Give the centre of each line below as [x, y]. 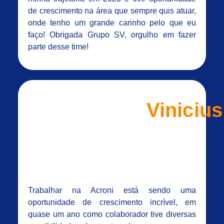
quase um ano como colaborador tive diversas [112, 214]
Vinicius [184, 110]
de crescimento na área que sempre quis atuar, [112, 10]
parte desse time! [58, 46]
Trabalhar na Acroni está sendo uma [112, 190]
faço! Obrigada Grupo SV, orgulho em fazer [112, 34]
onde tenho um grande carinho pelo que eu [112, 22]
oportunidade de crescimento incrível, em [112, 202]
